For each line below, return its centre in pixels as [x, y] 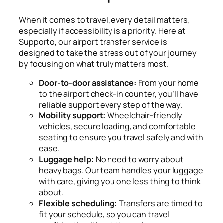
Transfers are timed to [161, 203]
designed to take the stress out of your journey [108, 53]
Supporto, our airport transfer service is [93, 42]
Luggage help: [67, 159]
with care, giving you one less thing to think [120, 181]
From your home [168, 82]
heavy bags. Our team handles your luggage [121, 170]
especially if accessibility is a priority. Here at [102, 31]
